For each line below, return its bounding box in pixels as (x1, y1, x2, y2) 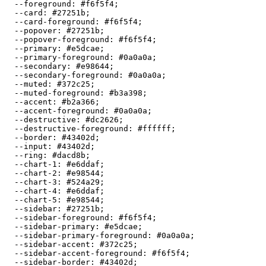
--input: (5, 141, 57, 151)
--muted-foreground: (5, 88, 109, 97)
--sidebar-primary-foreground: (5, 230, 157, 240)
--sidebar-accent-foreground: (5, 248, 152, 258)
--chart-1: (5, 159, 66, 169)
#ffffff (138, 123, 171, 133)
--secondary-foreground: (5, 70, 128, 80)
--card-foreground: (5, 17, 104, 26)
